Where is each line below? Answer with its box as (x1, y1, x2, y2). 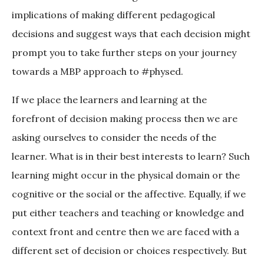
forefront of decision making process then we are (12, 113, 237, 125)
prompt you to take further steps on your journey (12, 47, 236, 59)
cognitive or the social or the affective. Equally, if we (12, 188, 246, 200)
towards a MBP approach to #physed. (12, 65, 183, 78)
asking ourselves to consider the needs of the (12, 131, 216, 144)
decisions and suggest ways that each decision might (12, 28, 250, 40)
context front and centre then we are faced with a (12, 226, 239, 238)
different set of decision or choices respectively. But (12, 245, 247, 257)
